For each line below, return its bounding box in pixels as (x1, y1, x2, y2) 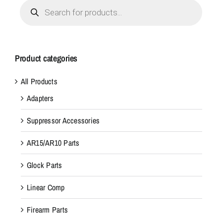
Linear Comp (27, 181, 65, 193)
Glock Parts (27, 159, 62, 170)
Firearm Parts (27, 204, 68, 215)
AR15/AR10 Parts (27, 137, 80, 148)
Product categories (15, 52, 78, 64)
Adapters (27, 92, 54, 104)
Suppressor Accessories (27, 114, 100, 126)
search (19, 4, 40, 16)
